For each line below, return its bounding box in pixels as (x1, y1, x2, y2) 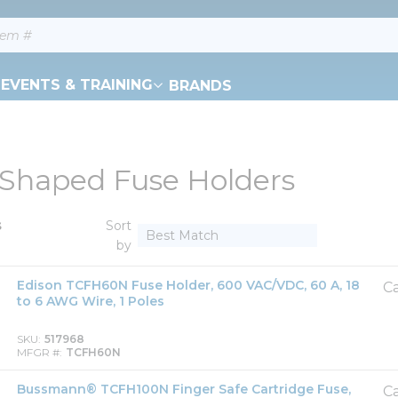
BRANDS (169, 76, 232, 94)
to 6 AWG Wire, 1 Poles (17, 293, 164, 309)
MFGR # (17, 346, 60, 359)
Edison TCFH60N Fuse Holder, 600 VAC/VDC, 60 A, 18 (17, 277, 360, 293)
